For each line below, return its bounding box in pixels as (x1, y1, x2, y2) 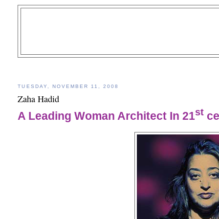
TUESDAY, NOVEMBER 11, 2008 (18, 83, 119, 89)
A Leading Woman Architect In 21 (18, 109, 196, 122)
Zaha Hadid (18, 93, 60, 105)
